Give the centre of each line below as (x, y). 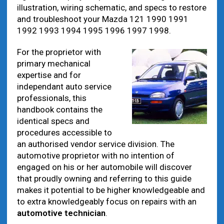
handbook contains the (59, 109)
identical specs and (53, 121)
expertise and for (49, 75)
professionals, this (51, 98)
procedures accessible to (64, 132)
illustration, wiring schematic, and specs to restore (111, 7)
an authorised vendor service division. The (95, 144)
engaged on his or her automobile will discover (104, 167)
